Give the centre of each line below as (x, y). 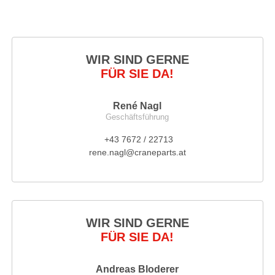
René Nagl (137, 106)
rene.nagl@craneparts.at (137, 153)
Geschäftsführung (137, 117)
